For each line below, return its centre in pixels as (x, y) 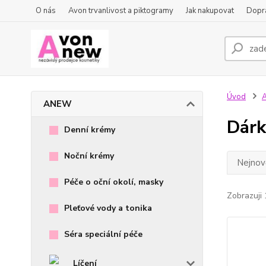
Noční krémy (89, 156)
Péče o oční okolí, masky (114, 182)
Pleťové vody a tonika (108, 208)
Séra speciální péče (103, 234)
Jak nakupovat (210, 11)
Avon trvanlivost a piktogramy (121, 11)
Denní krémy (90, 130)
